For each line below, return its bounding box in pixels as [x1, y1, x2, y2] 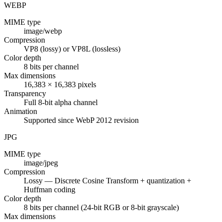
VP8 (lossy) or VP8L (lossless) [24, 45, 120, 54]
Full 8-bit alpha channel [24, 98, 98, 107]
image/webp [24, 27, 62, 36]
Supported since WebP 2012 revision [24, 116, 139, 125]
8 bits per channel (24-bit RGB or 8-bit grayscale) [24, 203, 179, 212]
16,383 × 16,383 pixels [24, 80, 96, 89]
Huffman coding [24, 185, 75, 194]
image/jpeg [24, 159, 58, 167]
